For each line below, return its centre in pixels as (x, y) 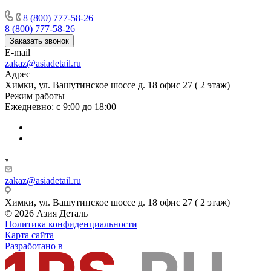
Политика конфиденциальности (71, 224)
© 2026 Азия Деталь (46, 213)
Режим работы (35, 96)
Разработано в (34, 246)
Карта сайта (29, 235)
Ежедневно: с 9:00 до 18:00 (60, 106)
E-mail (18, 52)
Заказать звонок (39, 41)
